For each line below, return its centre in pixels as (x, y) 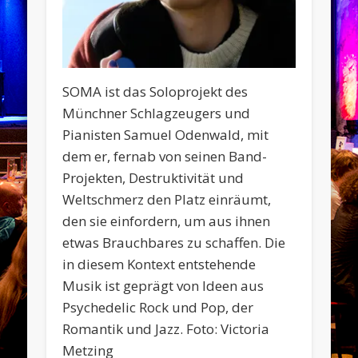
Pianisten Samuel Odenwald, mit (166, 135)
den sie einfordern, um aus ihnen (167, 221)
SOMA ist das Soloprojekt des (155, 92)
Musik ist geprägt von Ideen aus (163, 286)
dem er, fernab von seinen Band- (165, 157)
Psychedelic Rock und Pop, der (158, 308)
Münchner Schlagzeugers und (157, 113)
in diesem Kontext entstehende (159, 265)
